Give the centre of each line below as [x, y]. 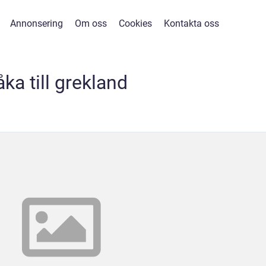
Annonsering [37, 23]
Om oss [91, 23]
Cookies [135, 23]
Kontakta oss [191, 23]
